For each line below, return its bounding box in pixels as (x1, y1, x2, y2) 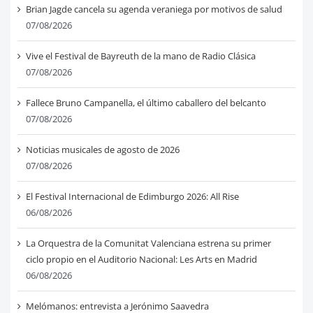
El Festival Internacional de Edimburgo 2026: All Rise (25, 190, 239, 203)
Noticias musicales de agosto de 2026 (25, 143, 180, 156)
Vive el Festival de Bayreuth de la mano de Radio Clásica (25, 50, 256, 63)
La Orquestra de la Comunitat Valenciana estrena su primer (25, 237, 271, 250)
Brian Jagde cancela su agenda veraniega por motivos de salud (25, 3, 282, 16)
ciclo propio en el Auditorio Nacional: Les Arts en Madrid (25, 253, 257, 266)
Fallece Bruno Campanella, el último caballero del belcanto (25, 96, 266, 110)
